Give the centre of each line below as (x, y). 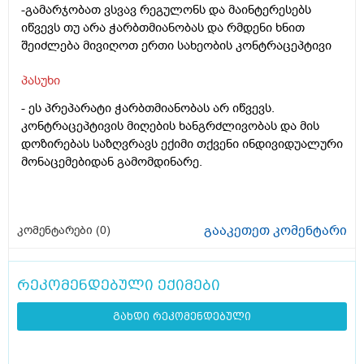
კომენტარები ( (58, 231)
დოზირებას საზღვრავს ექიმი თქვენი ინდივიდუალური (182, 144)
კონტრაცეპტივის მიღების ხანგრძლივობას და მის (170, 126)
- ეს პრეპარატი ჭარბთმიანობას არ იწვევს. (148, 108)
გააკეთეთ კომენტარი (275, 231)
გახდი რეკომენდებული (182, 317)
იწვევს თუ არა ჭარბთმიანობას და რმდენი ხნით (163, 28)
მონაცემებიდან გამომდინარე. (112, 162)
